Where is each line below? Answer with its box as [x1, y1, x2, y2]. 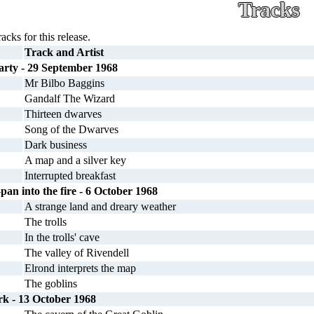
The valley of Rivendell [25, 247, 129, 259]
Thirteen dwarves [25, 108, 102, 120]
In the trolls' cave [25, 231, 100, 243]
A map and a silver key [25, 154, 126, 166]
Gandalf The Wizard [25, 93, 115, 104]
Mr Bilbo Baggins [25, 77, 104, 89]
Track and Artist [25, 46, 104, 58]
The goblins [25, 278, 77, 289]
